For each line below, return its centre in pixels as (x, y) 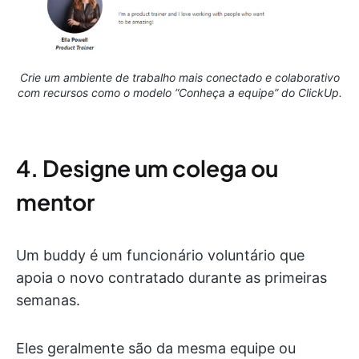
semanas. (48, 301)
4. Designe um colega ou (147, 168)
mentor (55, 202)
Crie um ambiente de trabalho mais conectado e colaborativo (179, 78)
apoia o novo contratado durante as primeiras (171, 278)
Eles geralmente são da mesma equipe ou (156, 349)
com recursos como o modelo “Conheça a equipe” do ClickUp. (179, 93)
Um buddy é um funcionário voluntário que (160, 256)
